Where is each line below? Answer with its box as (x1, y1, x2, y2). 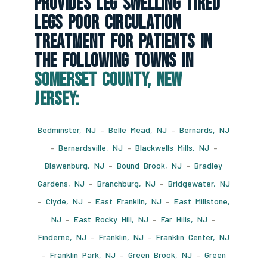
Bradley (194, 160, 222, 171)
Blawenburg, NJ (45, 160, 104, 171)
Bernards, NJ (179, 125, 229, 135)
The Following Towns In (34, 49, 194, 73)
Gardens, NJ (37, 178, 85, 189)
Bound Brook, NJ (117, 160, 182, 171)
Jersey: (34, 88, 80, 111)
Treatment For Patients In (34, 30, 212, 54)
